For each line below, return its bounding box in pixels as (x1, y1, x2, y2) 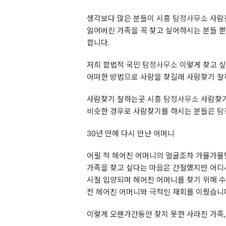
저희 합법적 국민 (87, 60, 142, 70)
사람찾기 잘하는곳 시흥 (87, 94, 163, 104)
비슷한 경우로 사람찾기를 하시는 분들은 (87, 106, 217, 117)
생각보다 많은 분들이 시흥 (87, 13, 173, 24)
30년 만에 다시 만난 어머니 (87, 128, 175, 139)
